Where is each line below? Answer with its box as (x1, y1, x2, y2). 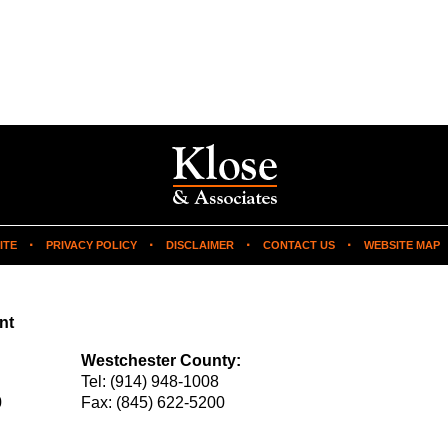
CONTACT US (263, 238, 335, 251)
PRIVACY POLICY (46, 238, 137, 251)
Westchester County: (81, 352, 241, 370)
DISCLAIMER (166, 238, 234, 251)
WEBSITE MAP (364, 238, 440, 251)
